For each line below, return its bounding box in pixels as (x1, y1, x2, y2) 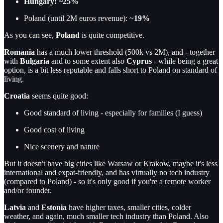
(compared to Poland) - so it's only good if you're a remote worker (4, 177, 211, 186)
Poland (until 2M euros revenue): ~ (24, 14, 134, 23)
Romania (4, 48, 35, 57)
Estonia (41, 203, 67, 212)
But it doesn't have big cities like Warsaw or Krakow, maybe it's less (4, 159, 218, 168)
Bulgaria (20, 57, 49, 66)
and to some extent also (49, 57, 126, 66)
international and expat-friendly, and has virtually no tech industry (4, 168, 210, 177)
